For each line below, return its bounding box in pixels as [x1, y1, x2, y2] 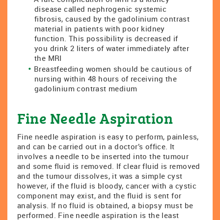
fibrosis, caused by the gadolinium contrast [34, 14, 190, 24]
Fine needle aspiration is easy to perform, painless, [17, 132, 199, 141]
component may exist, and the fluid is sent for [17, 191, 182, 200]
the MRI [34, 53, 62, 63]
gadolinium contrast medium [34, 83, 137, 93]
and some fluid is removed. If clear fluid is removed [17, 161, 200, 171]
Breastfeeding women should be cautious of [33, 64, 192, 74]
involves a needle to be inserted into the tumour [17, 151, 189, 161]
